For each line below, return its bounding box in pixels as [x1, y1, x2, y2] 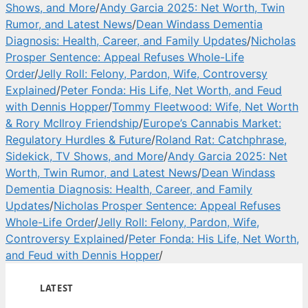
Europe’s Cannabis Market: [143, 116, 281, 130]
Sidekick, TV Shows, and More [5, 149, 164, 163]
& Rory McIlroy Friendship [5, 116, 139, 130]
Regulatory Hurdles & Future [5, 133, 151, 146]
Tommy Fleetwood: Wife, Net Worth [112, 100, 298, 113]
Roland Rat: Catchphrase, [155, 133, 287, 146]
